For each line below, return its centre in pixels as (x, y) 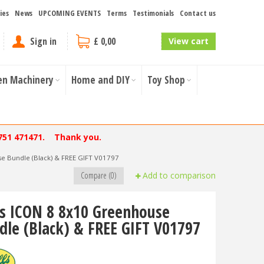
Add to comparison (179, 175)
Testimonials (153, 13)
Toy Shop (166, 80)
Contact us (198, 13)
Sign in (43, 41)
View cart (189, 41)
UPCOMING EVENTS (70, 13)
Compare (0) (99, 175)
